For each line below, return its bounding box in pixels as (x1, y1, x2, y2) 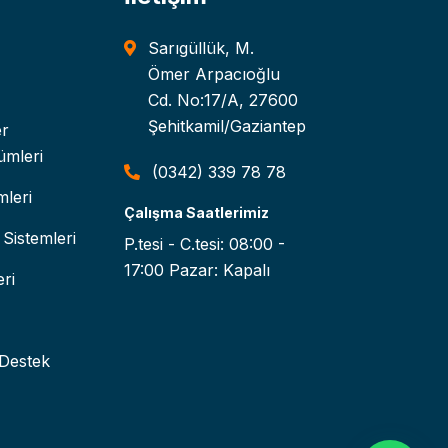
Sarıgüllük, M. (148, 38, 254, 59)
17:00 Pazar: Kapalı (124, 260, 270, 281)
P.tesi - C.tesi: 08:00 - (124, 234, 285, 255)
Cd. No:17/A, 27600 (148, 90, 298, 111)
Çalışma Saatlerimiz (124, 204, 269, 222)
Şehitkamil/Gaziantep (148, 116, 306, 137)
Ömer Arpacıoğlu (148, 64, 280, 85)
